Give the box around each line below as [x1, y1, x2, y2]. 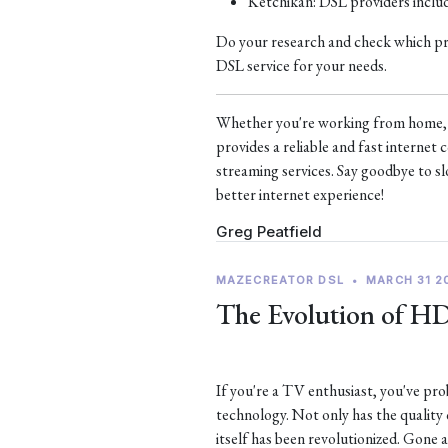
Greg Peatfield [216, 222, 322, 241]
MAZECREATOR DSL [216, 273, 344, 287]
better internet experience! [216, 184, 384, 205]
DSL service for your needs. [216, 55, 387, 76]
